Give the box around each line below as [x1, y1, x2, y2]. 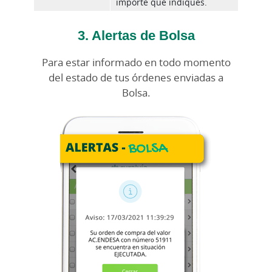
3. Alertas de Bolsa [77, 25, 195, 44]
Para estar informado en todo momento [41, 55, 231, 70]
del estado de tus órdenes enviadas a [49, 70, 223, 85]
